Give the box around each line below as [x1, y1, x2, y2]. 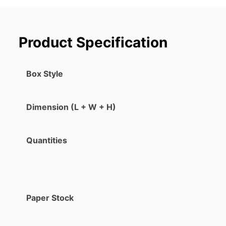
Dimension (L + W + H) [26, 101, 116, 112]
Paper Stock [26, 192, 74, 203]
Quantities [26, 135, 67, 145]
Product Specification [19, 33, 167, 51]
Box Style [26, 68, 63, 79]
